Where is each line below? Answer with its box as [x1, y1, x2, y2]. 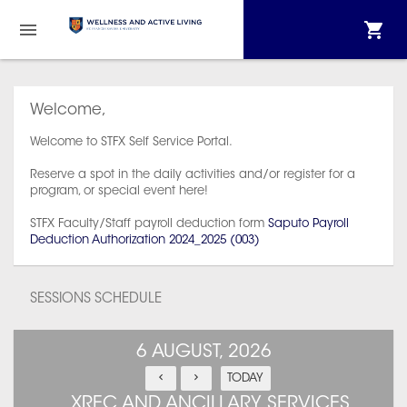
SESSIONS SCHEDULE [30, 293, 162, 306]
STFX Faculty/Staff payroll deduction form [30, 218, 268, 230]
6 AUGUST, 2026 [135, 343, 272, 362]
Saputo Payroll [268, 218, 349, 230]
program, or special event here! [30, 185, 208, 197]
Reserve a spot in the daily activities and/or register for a [30, 169, 355, 181]
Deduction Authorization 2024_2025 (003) [30, 234, 260, 246]
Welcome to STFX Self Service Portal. [30, 136, 233, 148]
